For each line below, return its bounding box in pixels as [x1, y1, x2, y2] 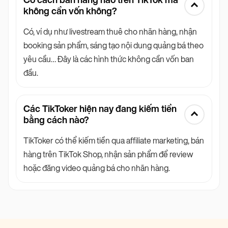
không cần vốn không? [23, 6, 117, 17]
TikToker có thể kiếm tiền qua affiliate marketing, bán [23, 136, 204, 146]
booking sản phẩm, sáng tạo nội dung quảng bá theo [23, 41, 204, 51]
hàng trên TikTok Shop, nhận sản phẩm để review [23, 150, 193, 160]
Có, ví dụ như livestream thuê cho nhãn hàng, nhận [23, 27, 197, 37]
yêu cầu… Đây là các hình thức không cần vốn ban [23, 54, 194, 65]
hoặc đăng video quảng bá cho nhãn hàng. [23, 163, 170, 174]
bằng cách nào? [23, 115, 89, 126]
